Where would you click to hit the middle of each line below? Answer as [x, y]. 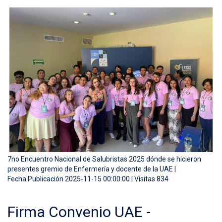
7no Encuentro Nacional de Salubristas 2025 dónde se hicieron [104, 159]
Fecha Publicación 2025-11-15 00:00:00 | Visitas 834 [88, 179]
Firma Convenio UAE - [79, 212]
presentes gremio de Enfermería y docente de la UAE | [92, 169]
